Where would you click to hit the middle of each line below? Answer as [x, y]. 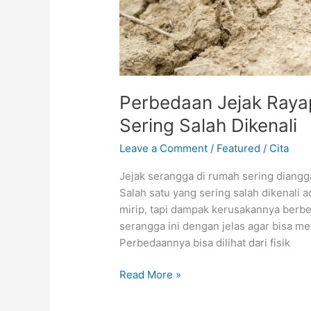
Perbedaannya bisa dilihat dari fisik [205, 242]
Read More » [151, 275]
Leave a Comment [164, 148]
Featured [239, 148]
